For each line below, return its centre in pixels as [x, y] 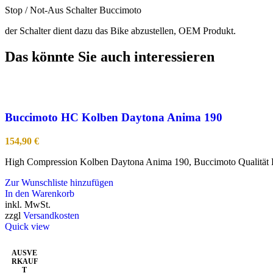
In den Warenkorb [40, 193]
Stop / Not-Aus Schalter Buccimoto [73, 10]
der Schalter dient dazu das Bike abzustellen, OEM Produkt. [120, 31]
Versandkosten [51, 215]
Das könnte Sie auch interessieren [110, 57]
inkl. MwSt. [28, 204]
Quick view [27, 226]
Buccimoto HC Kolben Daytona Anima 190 [114, 117]
